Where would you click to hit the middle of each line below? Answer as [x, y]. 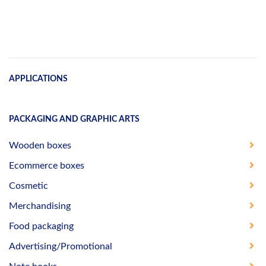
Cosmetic [28, 186]
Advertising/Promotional [61, 247]
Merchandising [40, 206]
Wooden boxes [40, 146]
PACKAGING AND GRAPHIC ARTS [74, 120]
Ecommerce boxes [47, 166]
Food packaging [41, 227]
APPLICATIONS [38, 79]
